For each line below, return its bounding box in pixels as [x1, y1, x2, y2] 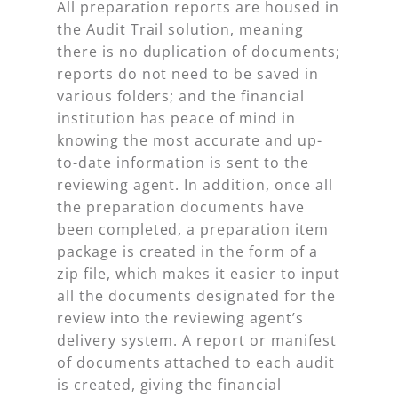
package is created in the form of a [57, 242, 318, 262]
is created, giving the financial [57, 375, 282, 395]
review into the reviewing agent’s [57, 308, 304, 329]
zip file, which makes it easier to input [57, 264, 341, 284]
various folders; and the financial [57, 86, 305, 107]
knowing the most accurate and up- [57, 131, 322, 151]
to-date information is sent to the [57, 153, 309, 173]
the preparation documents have [57, 197, 305, 218]
